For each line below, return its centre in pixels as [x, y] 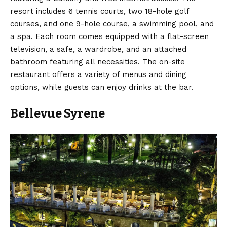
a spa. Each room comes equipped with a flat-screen [109, 36]
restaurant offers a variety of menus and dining [98, 74]
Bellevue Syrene [58, 113]
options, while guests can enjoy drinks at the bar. [102, 87]
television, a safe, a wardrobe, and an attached [98, 49]
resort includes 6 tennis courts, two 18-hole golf [100, 11]
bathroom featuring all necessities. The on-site [98, 62]
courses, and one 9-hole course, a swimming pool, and [112, 24]
